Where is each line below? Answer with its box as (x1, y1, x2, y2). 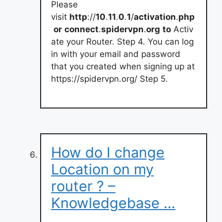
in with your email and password (51, 49, 180, 59)
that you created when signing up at (51, 61, 195, 71)
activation (134, 11, 176, 22)
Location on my (51, 161, 154, 178)
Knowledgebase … (51, 194, 175, 212)
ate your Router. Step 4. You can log (51, 36, 194, 47)
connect (64, 24, 99, 34)
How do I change (51, 144, 165, 161)
